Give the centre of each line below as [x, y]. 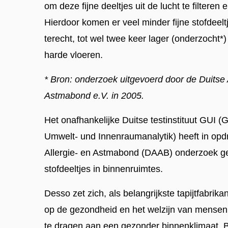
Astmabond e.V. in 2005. [94, 95]
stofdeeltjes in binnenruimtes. [104, 169]
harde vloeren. [74, 55]
